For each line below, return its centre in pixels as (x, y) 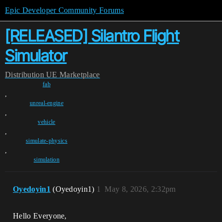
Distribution (25, 75)
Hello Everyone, (40, 216)
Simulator (36, 56)
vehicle (47, 122)
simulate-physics (47, 141)
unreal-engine (47, 103)
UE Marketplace (73, 75)
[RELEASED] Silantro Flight (92, 36)
